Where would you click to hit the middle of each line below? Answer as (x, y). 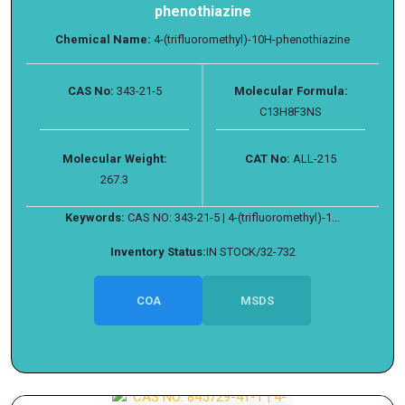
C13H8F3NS (291, 112)
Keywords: (95, 217)
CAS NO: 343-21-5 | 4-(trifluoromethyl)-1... (234, 217)
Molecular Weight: (114, 159)
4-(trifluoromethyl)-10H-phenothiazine (250, 39)
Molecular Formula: (291, 91)
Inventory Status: (158, 252)
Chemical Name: (103, 39)
